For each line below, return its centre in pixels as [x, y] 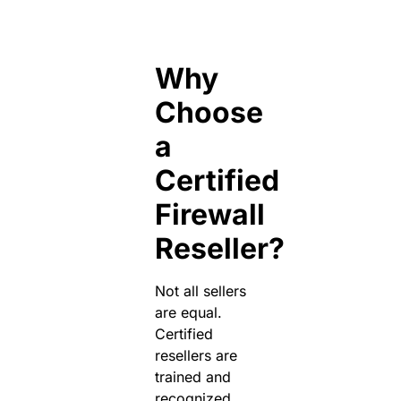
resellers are [196, 355]
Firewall [209, 214]
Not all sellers [200, 290]
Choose [209, 112]
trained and [192, 376]
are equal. [188, 312]
